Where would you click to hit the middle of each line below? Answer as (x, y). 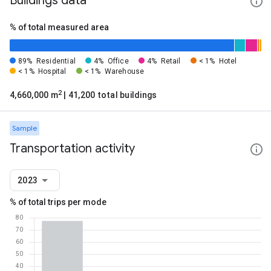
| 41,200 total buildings (109, 95)
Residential (56, 61)
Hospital (52, 71)
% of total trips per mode (58, 202)
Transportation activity (72, 149)
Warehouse (124, 71)
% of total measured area (59, 27)
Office (118, 61)
